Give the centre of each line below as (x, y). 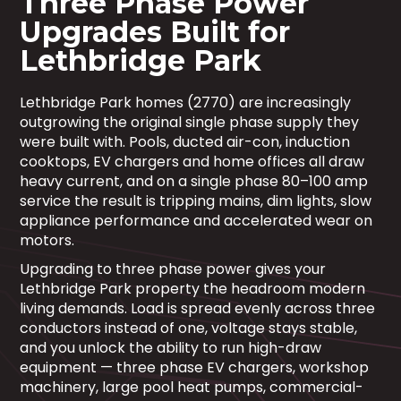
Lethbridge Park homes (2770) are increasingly (186, 102)
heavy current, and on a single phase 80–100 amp (194, 181)
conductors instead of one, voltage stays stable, (189, 328)
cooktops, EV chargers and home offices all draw (192, 162)
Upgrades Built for (155, 32)
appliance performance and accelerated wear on (196, 221)
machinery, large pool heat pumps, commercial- (192, 387)
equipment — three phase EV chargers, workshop (195, 367)
